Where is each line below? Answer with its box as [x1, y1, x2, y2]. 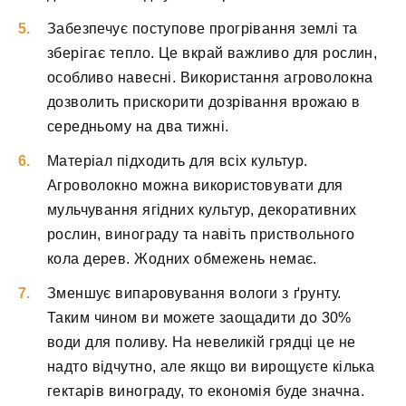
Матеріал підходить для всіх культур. [47, 153, 308, 169]
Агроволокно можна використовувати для [47, 178, 343, 194]
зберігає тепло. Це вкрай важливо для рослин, [47, 45, 378, 61]
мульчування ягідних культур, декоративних [47, 202, 357, 218]
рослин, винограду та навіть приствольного [47, 227, 355, 243]
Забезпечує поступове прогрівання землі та [47, 21, 358, 36]
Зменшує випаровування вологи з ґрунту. [47, 285, 342, 302]
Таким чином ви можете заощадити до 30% [47, 310, 352, 326]
